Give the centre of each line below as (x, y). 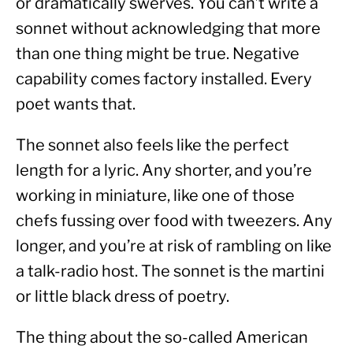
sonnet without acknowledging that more (168, 29)
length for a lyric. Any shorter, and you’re (164, 171)
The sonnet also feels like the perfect (152, 145)
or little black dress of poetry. (123, 297)
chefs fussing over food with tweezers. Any (174, 221)
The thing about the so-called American (162, 338)
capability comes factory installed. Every (164, 79)
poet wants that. (76, 104)
